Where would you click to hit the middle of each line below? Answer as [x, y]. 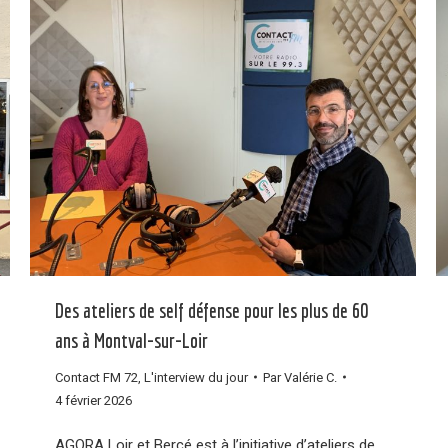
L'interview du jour [196, 377]
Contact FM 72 [96, 377]
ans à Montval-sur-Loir [131, 340]
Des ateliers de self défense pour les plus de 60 [211, 310]
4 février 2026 [93, 400]
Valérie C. [310, 377]
